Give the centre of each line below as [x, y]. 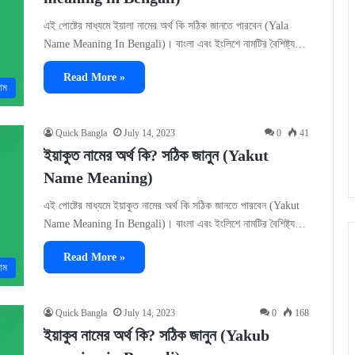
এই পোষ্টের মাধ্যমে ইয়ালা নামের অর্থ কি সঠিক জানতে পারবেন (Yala [166, 26]
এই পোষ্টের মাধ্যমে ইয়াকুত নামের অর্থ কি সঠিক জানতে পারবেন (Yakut [172, 206]
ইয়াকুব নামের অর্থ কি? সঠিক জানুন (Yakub [157, 336]
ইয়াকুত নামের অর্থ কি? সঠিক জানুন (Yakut [156, 156]
